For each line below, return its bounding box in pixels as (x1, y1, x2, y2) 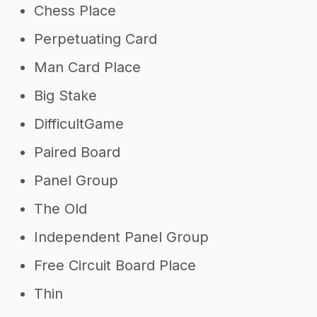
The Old (34, 200, 87, 217)
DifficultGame (34, 115, 124, 132)
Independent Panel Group (34, 229, 209, 246)
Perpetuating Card (34, 30, 157, 47)
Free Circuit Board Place (34, 257, 196, 274)
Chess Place (34, 2, 116, 19)
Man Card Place (34, 59, 141, 76)
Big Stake (34, 87, 97, 104)
